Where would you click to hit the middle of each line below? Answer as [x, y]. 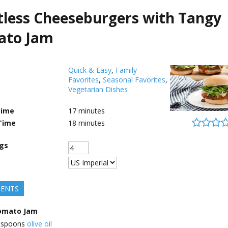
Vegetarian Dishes [98, 89]
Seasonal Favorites [134, 80]
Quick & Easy [90, 70]
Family [126, 70]
